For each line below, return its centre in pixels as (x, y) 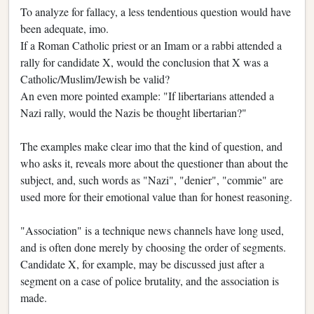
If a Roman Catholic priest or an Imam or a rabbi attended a (151, 45)
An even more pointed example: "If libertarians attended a (147, 95)
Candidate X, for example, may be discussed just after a (142, 264)
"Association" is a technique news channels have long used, (152, 230)
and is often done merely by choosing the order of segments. (153, 247)
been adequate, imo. (64, 28)
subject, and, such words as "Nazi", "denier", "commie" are (152, 179)
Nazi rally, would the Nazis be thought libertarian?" (134, 112)
